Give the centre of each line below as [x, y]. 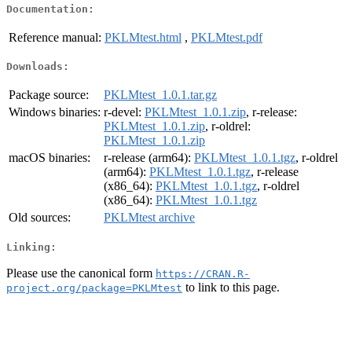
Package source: [49, 95]
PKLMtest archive [149, 218]
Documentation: [50, 9]
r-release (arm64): [149, 158]
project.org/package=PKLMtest [94, 288]
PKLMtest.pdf [227, 37]
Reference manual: [55, 37]
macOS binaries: [49, 158]
